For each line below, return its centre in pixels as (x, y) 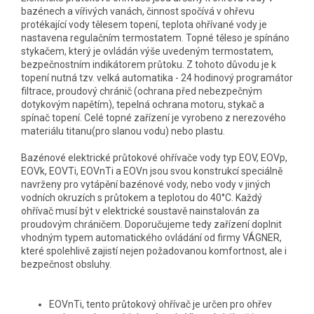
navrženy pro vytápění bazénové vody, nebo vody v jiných (146, 185)
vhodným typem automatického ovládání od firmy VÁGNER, (151, 238)
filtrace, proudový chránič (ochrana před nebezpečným (142, 91)
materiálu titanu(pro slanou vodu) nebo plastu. (123, 131)
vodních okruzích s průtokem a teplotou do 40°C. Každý (142, 198)
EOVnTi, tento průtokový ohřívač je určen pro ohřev (161, 305)
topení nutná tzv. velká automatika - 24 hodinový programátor (157, 78)
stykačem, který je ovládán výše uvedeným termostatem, (147, 52)
